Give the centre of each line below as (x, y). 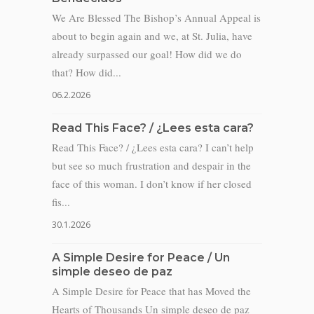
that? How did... (87, 72)
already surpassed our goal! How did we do (147, 54)
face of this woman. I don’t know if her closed (152, 184)
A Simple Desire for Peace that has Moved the (151, 291)
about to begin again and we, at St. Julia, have (152, 36)
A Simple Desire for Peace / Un (141, 258)
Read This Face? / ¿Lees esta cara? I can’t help (153, 147)
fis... (61, 202)
